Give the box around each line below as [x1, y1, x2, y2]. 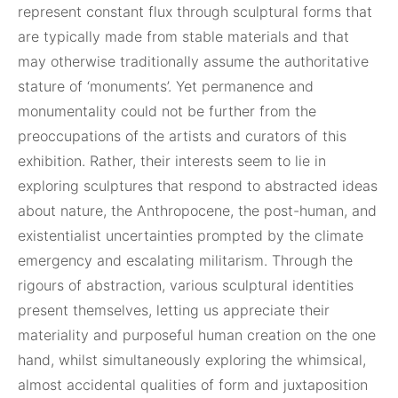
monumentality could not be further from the [18, 102, 316, 120]
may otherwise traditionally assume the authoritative [18, 52, 369, 70]
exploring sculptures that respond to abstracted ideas [18, 177, 378, 195]
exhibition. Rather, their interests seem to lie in [18, 152, 326, 170]
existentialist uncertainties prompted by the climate [18, 227, 363, 244]
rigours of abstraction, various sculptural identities [18, 276, 354, 294]
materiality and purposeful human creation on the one [18, 326, 376, 344]
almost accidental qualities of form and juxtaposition [18, 376, 368, 394]
